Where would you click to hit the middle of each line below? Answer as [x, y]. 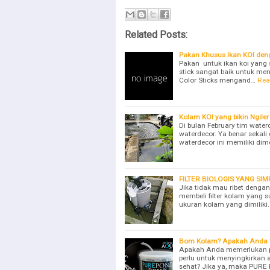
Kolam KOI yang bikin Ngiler [224, 117]
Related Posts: [156, 34]
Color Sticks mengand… [217, 80]
